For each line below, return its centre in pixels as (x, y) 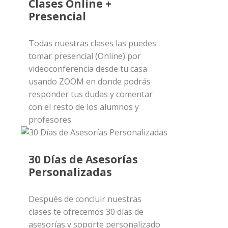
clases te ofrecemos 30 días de (86, 212)
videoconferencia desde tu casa (88, 69)
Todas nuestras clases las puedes (92, 44)
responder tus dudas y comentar (90, 94)
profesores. (50, 120)
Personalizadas (70, 172)
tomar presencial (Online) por (84, 56)
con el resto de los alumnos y (83, 107)
